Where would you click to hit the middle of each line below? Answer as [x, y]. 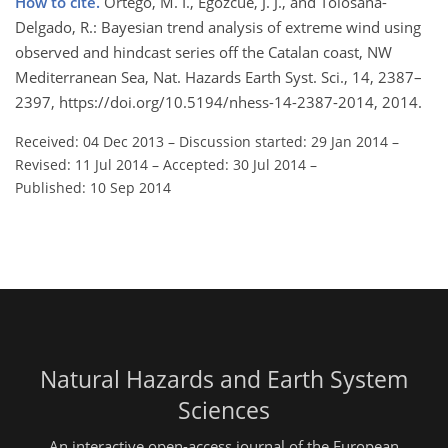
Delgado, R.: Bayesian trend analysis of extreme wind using [218, 27]
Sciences [224, 411]
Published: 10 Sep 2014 [93, 188]
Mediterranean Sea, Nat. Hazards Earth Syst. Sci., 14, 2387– [218, 77]
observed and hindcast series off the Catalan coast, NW [203, 52]
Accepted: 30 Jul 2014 [234, 165]
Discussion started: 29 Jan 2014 [283, 142]
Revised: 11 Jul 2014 [81, 165]
